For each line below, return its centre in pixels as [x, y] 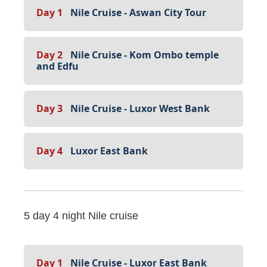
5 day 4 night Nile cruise [81, 215]
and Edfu [58, 66]
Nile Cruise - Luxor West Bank [140, 108]
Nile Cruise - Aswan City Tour [138, 12]
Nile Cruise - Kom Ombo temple [145, 55]
